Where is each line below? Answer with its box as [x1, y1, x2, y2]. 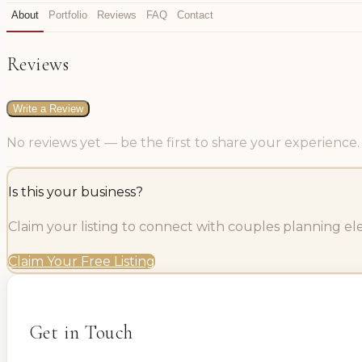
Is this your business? [7, 184, 143, 200]
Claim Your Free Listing [7, 254, 155, 270]
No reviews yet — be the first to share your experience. [6, 134, 360, 150]
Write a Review [13, 102, 83, 115]
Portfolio [48, 8, 87, 21]
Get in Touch [30, 320, 133, 344]
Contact [177, 8, 213, 21]
